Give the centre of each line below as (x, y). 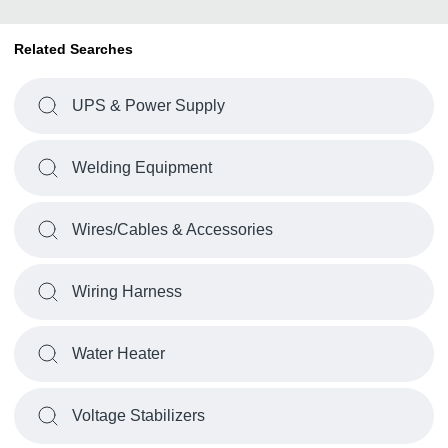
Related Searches (73, 49)
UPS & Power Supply (148, 105)
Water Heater (118, 353)
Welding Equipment (142, 167)
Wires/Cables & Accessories (172, 229)
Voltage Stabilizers (138, 415)
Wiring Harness (127, 291)
